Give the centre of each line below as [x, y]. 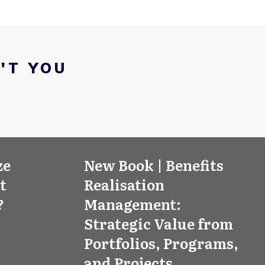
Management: [132, 204]
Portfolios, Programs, [161, 243]
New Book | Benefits [154, 165]
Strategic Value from [159, 223]
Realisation [124, 184]
